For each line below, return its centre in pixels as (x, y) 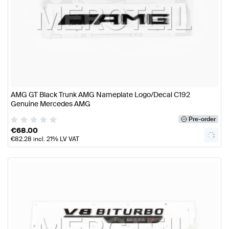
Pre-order (202, 119)
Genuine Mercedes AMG (51, 104)
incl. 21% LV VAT (55, 139)
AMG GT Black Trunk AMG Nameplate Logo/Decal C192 (100, 95)
